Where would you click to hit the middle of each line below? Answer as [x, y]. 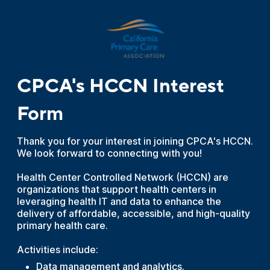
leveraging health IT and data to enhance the [119, 201]
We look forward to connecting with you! [109, 153]
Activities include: [57, 250]
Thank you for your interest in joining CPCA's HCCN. [135, 141]
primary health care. [62, 225]
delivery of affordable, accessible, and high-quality [133, 213]
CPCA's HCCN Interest [120, 86]
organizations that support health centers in [116, 189]
